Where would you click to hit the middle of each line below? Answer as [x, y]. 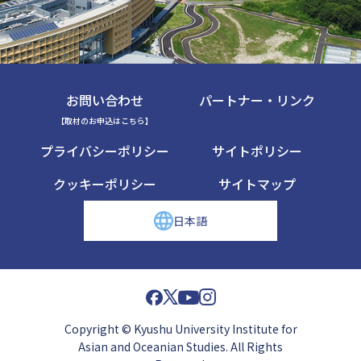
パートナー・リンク [257, 100]
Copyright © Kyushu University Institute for [180, 329]
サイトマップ [257, 184]
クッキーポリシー [104, 184]
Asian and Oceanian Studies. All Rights [180, 347]
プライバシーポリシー [104, 151]
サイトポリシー [257, 151]
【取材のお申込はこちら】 [104, 121]
